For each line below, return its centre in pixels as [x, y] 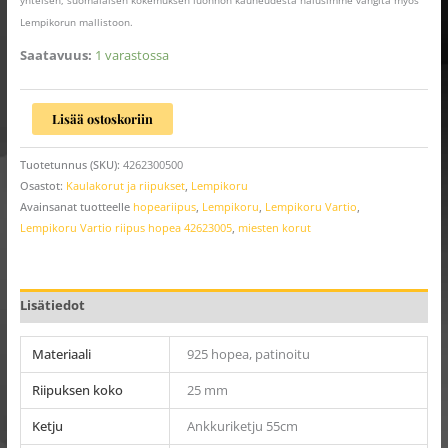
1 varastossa [131, 55]
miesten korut [274, 228]
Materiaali [62, 353]
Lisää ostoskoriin [103, 118]
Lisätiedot [52, 305]
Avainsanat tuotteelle [76, 207]
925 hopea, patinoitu [248, 353]
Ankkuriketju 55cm [242, 425]
